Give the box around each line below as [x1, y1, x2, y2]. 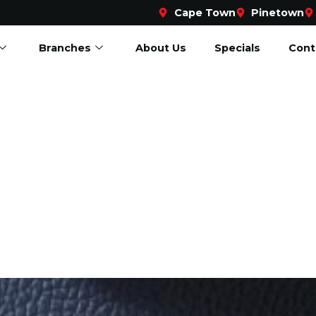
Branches [38, 41, 91, 54]
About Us [135, 41, 186, 54]
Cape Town [174, 6, 236, 19]
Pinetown [251, 6, 304, 19]
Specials [214, 41, 260, 54]
